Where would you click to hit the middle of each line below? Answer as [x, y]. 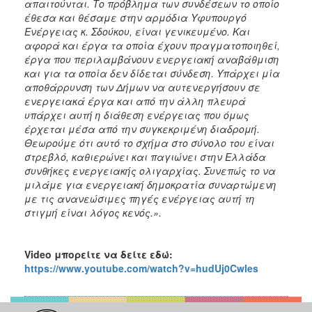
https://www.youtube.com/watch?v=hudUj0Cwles [141, 268]
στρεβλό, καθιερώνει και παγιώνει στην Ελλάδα [145, 156]
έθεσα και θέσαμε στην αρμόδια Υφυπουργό [135, 17]
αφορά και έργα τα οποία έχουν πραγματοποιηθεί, [152, 45]
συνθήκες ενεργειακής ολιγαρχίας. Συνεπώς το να [150, 170]
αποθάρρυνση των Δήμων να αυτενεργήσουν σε [142, 87]
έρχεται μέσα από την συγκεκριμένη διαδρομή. [142, 128]
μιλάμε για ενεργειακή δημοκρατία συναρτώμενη [150, 184]
